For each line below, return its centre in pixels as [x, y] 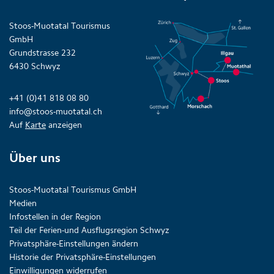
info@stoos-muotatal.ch [56, 112]
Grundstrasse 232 [43, 53]
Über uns [35, 158]
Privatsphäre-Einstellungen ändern [74, 244]
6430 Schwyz [35, 67]
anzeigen [64, 125]
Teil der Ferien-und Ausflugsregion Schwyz [89, 231]
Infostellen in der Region [55, 217]
